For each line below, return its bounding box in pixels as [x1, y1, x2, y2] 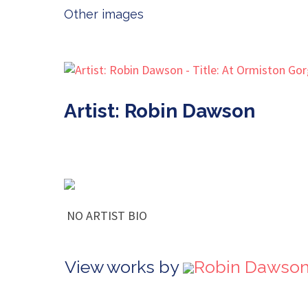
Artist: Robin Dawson [64, 100, 255, 122]
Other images [64, 7, 144, 21]
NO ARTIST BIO [64, 208, 147, 223]
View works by [65, 256, 183, 277]
